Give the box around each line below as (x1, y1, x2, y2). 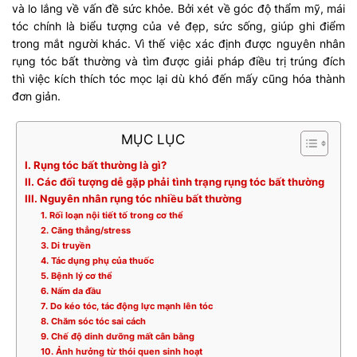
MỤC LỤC (120, 131, 185, 148)
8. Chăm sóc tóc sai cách (40, 316, 146, 327)
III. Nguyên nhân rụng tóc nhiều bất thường (25, 193, 241, 205)
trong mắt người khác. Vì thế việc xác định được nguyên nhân (12, 37, 345, 50)
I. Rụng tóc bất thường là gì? (25, 159, 167, 171)
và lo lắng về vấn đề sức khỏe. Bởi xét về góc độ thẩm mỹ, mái (12, 2, 345, 15)
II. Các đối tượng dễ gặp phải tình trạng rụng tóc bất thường (25, 176, 324, 188)
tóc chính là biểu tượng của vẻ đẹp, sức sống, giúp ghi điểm (12, 19, 345, 33)
